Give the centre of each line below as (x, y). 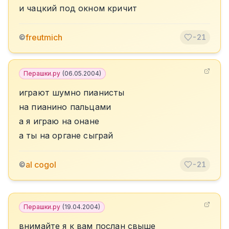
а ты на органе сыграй (66, 135)
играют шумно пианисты (72, 93)
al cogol (41, 165)
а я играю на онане (59, 121)
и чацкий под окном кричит (78, 8)
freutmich (44, 37)
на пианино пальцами (65, 107)
